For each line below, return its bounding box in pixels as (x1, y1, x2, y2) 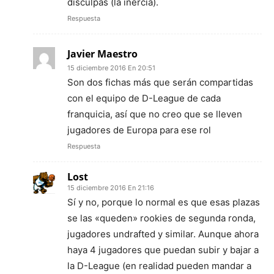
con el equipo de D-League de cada (67, 92, 221, 104)
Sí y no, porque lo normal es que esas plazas (67, 196, 260, 208)
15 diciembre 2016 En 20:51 (67, 63, 155, 72)
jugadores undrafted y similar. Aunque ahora (67, 228, 259, 240)
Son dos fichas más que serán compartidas (67, 76, 253, 88)
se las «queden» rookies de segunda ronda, (67, 212, 256, 224)
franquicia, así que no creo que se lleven (67, 108, 242, 120)
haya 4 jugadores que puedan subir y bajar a (67, 243, 259, 256)
